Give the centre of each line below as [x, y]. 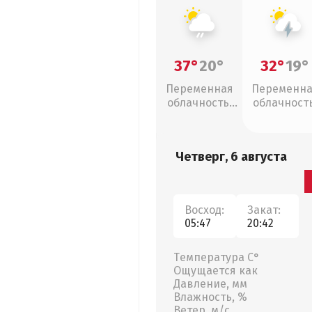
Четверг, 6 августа [231, 157]
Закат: [264, 210]
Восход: [204, 210]
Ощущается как [216, 271]
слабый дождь [199, 117]
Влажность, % [210, 297]
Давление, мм [210, 284]
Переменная [199, 89]
